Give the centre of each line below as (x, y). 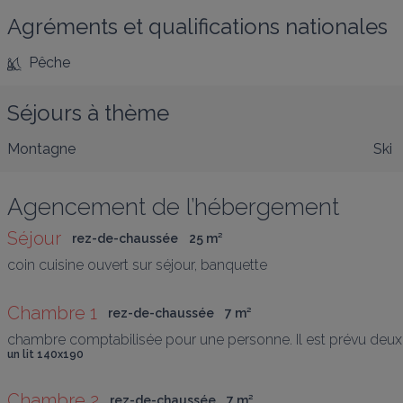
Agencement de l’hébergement (173, 206)
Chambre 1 (52, 313)
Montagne (41, 148)
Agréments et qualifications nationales (197, 26)
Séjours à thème (88, 112)
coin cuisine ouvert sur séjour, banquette (137, 264)
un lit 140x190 (45, 354)
